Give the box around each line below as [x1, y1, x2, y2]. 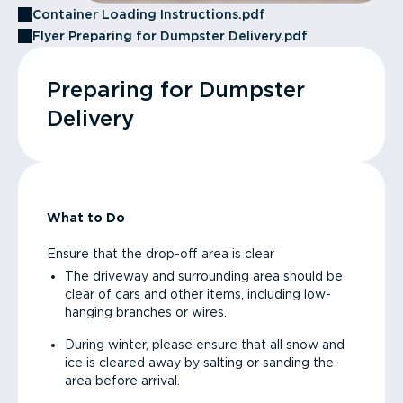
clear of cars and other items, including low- [65, 287, 331, 301]
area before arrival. [65, 373, 180, 388]
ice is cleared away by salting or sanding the [65, 355, 334, 370]
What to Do [47, 210, 125, 225]
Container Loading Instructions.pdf [32, 7, 265, 22]
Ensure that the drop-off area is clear [47, 246, 274, 261]
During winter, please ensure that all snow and [65, 337, 345, 352]
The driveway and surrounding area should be [65, 269, 343, 283]
